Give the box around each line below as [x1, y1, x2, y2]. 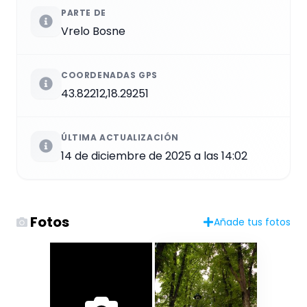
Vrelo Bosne [61, 23, 125, 39]
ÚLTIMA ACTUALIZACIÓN [61, 131, 179, 143]
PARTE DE [61, 6, 106, 19]
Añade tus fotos [214, 214, 291, 229]
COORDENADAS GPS [61, 69, 158, 81]
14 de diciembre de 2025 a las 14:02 [61, 147, 247, 164]
